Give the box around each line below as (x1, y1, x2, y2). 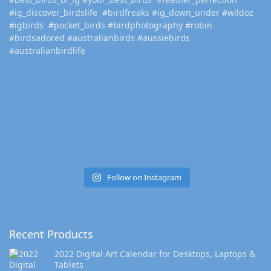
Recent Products (9, 227, 93, 242)
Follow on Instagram (106, 172, 181, 183)
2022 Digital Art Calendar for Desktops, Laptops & (54, 248, 255, 260)
